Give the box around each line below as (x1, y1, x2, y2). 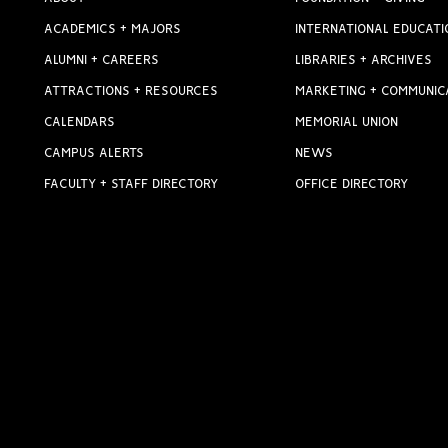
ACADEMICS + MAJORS (44, 23, 181, 36)
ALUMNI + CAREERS (44, 54, 159, 67)
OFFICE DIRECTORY (295, 178, 409, 191)
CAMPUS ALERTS (44, 147, 144, 160)
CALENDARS (44, 116, 115, 129)
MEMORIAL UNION (295, 116, 399, 129)
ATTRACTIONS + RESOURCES (44, 85, 218, 98)
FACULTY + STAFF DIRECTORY (44, 178, 218, 191)
